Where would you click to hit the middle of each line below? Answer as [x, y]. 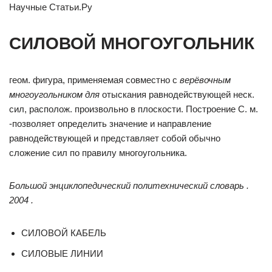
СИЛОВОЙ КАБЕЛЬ [64, 233]
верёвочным [205, 80]
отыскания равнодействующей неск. [177, 94]
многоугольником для [54, 94]
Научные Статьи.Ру [51, 7]
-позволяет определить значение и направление [110, 124]
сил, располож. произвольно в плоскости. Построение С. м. [134, 109]
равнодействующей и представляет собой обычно [115, 138]
